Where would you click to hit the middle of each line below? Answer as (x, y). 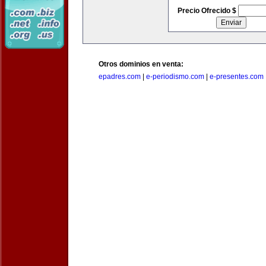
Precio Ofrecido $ (208, 11)
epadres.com (120, 77)
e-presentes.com (237, 77)
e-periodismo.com (175, 77)
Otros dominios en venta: (141, 64)
